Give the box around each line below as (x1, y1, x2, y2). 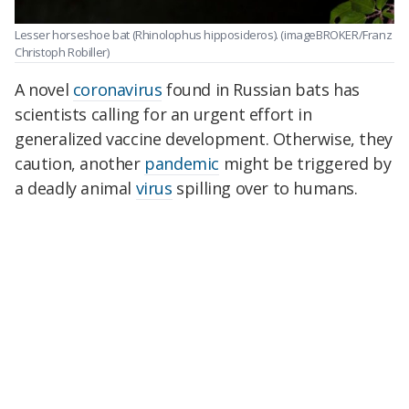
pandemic (144, 152, 220, 174)
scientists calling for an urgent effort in (15, 102, 312, 125)
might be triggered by (219, 152, 392, 174)
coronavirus (72, 78, 163, 100)
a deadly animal (15, 176, 136, 199)
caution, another (15, 152, 145, 174)
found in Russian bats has (162, 78, 361, 100)
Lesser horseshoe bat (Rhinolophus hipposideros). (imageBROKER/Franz (15, 26, 393, 44)
